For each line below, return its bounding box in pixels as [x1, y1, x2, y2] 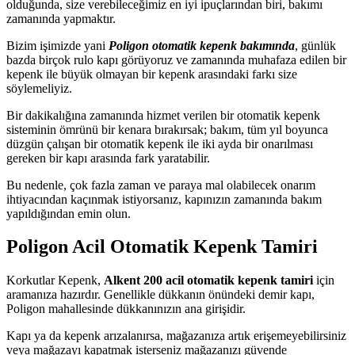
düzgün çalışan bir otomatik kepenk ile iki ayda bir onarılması [6, 136, 313, 151]
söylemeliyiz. [6, 81, 72, 95]
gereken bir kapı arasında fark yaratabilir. [6, 151, 210, 165]
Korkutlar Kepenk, [6, 273, 104, 288]
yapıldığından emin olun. [6, 206, 131, 220]
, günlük [295, 38, 336, 52]
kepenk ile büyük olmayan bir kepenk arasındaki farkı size [6, 67, 297, 81]
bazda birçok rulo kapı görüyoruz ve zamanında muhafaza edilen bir [6, 52, 346, 67]
